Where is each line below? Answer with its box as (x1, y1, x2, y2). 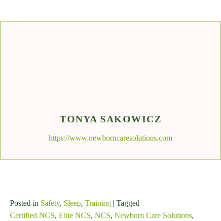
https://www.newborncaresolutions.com (49, 134, 172, 143)
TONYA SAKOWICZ (60, 113, 161, 125)
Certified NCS (10, 211, 55, 220)
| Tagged (111, 199, 140, 208)
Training (85, 199, 111, 208)
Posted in (10, 199, 40, 208)
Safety (40, 199, 60, 208)
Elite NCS (59, 211, 91, 220)
